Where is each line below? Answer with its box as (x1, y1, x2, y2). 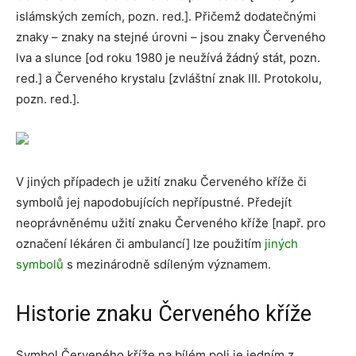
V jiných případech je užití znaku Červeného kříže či (16, 174, 307, 189)
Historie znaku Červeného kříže (16, 301, 311, 327)
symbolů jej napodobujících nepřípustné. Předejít (16, 195, 292, 210)
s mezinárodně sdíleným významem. (64, 257, 271, 272)
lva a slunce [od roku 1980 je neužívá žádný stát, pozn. (16, 50, 320, 65)
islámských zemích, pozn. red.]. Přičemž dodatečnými (16, 9, 316, 24)
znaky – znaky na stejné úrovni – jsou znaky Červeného (16, 29, 326, 44)
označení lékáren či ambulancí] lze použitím (16, 236, 265, 251)
